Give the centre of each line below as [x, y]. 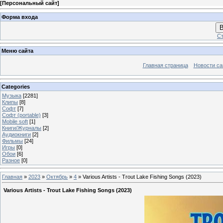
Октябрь [57, 176]
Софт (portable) [21, 115]
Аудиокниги [16, 134]
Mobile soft [15, 121]
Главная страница [165, 65]
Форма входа [20, 17]
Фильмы [12, 141]
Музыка [12, 95]
